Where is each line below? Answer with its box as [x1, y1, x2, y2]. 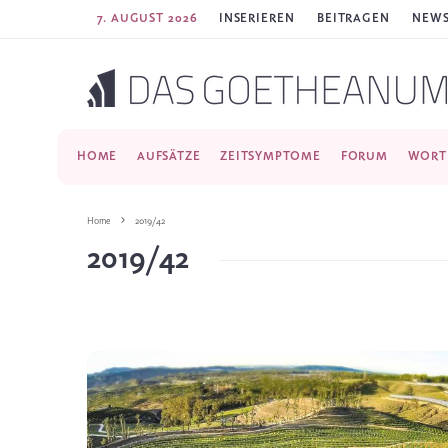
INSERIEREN [218, 12, 295, 25]
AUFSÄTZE [137, 150, 201, 163]
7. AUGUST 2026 [97, 12, 198, 25]
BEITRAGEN [316, 12, 391, 25]
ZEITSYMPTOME [220, 150, 321, 163]
